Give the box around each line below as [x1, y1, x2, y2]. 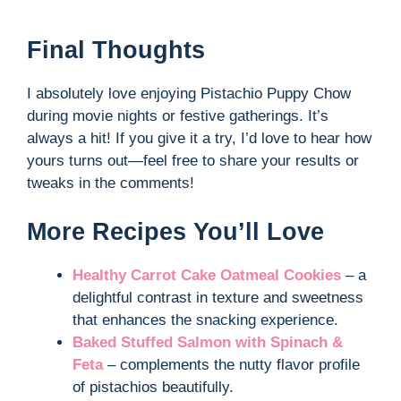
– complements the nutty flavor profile [103, 355, 360, 373]
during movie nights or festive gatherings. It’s [27, 107, 328, 125]
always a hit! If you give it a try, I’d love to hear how [27, 130, 371, 148]
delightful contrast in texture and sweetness [73, 288, 363, 306]
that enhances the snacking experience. [73, 311, 338, 328]
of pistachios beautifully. [73, 378, 234, 396]
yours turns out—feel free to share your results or [27, 152, 359, 170]
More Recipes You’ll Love [27, 218, 324, 245]
